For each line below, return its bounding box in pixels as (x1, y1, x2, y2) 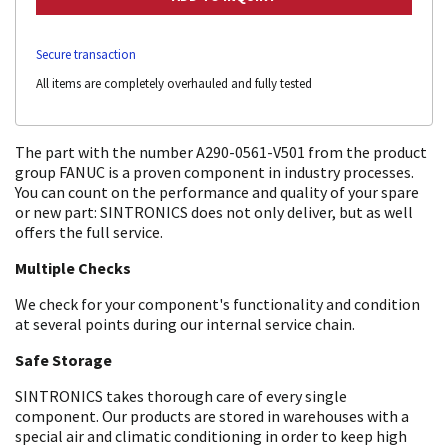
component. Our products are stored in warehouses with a (15, 405, 409, 426)
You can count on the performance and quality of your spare (15, 181, 419, 202)
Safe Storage (15, 349, 112, 370)
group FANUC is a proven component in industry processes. (15, 161, 414, 182)
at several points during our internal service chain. (15, 313, 355, 334)
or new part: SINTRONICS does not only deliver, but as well (15, 201, 413, 222)
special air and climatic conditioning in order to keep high (15, 425, 407, 446)
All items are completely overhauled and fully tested (36, 74, 312, 92)
